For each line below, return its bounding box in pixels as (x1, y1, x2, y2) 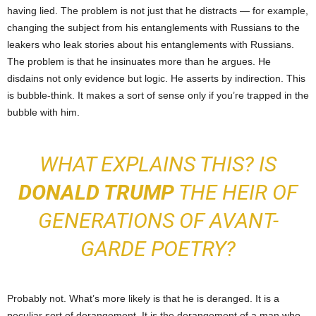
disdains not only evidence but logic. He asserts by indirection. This (7, 73, 305, 85)
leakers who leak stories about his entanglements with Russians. (7, 39, 294, 51)
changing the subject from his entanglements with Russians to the (7, 22, 300, 34)
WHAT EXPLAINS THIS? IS (39, 152, 276, 177)
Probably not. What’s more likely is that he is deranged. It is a (7, 293, 279, 305)
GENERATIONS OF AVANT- (37, 208, 279, 233)
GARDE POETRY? (80, 236, 236, 262)
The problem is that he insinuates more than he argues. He (7, 56, 271, 68)
